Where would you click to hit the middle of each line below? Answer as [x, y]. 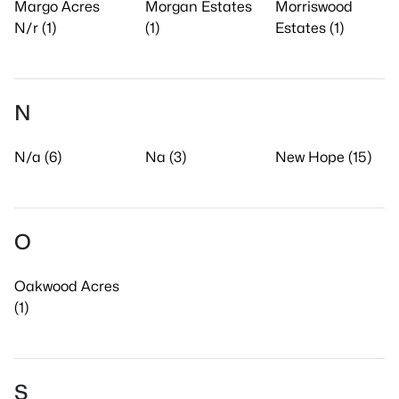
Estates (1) [310, 28]
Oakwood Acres [67, 286]
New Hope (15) [324, 157]
